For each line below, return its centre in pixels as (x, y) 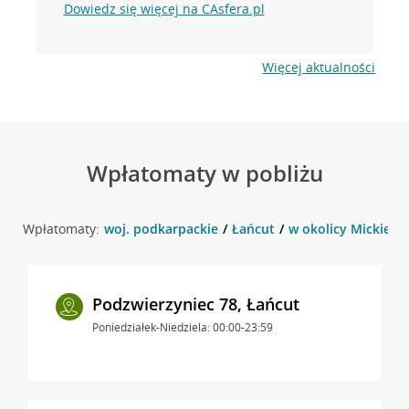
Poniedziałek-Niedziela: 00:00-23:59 (182, 327)
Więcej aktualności (319, 67)
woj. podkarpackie (161, 228)
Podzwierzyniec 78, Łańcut (195, 304)
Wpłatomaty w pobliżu (204, 173)
